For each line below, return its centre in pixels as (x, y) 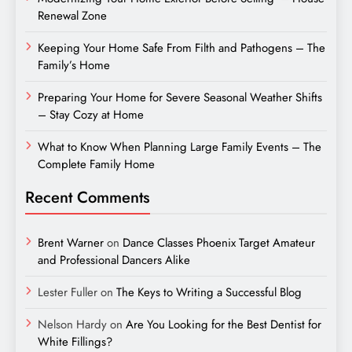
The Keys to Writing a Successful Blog (209, 292)
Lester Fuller (68, 292)
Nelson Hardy (72, 324)
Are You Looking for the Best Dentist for (224, 324)
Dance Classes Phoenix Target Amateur (219, 242)
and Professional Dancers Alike (114, 260)
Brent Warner (71, 242)
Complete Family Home (96, 164)
